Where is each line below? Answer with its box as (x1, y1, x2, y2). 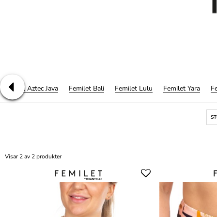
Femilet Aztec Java (3, 83, 58, 93)
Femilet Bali (69, 83, 104, 93)
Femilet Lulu (115, 83, 153, 93)
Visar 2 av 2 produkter (5, 152, 62, 160)
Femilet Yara (163, 83, 200, 93)
